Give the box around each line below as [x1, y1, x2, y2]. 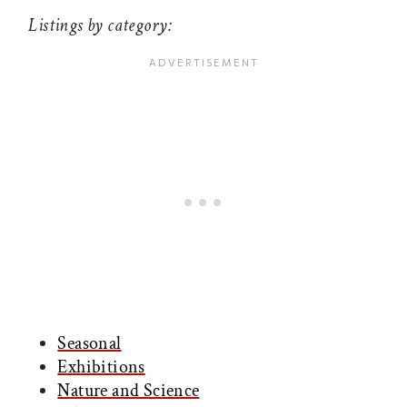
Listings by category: [28, 14, 173, 38]
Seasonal [57, 332, 122, 356]
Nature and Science [57, 379, 200, 403]
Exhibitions [57, 355, 145, 380]
